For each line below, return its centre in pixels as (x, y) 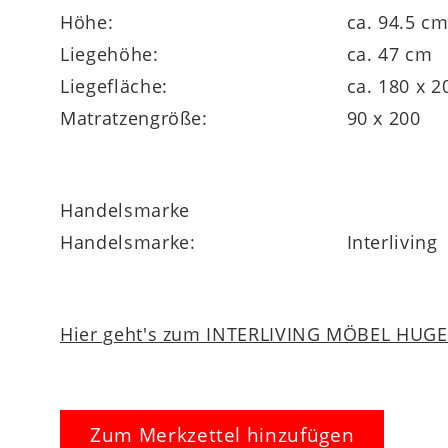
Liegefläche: (114, 85)
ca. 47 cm (389, 53)
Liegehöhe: (109, 53)
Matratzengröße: (134, 117)
